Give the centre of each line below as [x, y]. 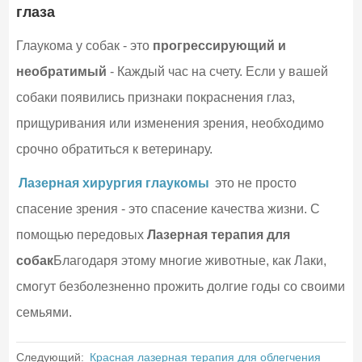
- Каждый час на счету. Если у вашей [217, 71]
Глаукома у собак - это [84, 45]
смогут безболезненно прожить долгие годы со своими [180, 286]
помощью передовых [81, 234]
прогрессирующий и [219, 45]
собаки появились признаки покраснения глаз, [155, 97]
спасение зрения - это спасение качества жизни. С [168, 208]
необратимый [61, 71]
